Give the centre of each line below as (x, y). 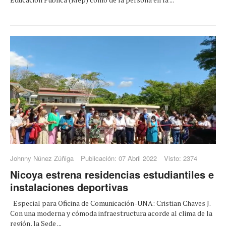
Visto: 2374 (181, 158)
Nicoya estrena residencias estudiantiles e (112, 175)
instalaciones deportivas (69, 187)
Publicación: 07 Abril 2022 (119, 158)
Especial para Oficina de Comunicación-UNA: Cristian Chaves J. (111, 203)
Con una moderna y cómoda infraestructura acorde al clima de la (111, 213)
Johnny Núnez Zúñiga (42, 158)
